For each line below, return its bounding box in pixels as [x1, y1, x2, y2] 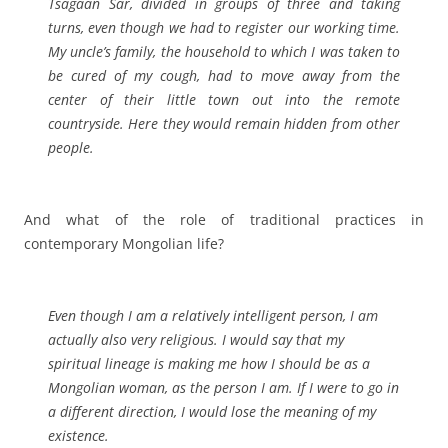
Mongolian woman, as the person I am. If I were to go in [48, 378, 399, 398]
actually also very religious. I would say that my [48, 330, 344, 350]
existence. [48, 426, 109, 446]
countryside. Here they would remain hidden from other [48, 114, 400, 134]
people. [48, 138, 98, 158]
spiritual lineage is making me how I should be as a [48, 354, 370, 374]
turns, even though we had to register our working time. [48, 18, 400, 38]
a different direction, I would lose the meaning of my [48, 402, 376, 422]
